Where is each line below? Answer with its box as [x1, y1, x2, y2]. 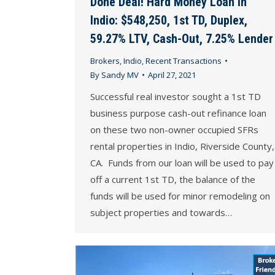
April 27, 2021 [148, 69, 196, 80]
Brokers [90, 55, 120, 66]
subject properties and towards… [90, 206, 232, 219]
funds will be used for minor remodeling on [90, 189, 270, 202]
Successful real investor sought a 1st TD [90, 90, 261, 103]
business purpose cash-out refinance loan [90, 106, 266, 119]
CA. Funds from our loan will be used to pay [90, 156, 274, 169]
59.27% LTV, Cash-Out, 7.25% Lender [90, 31, 273, 46]
